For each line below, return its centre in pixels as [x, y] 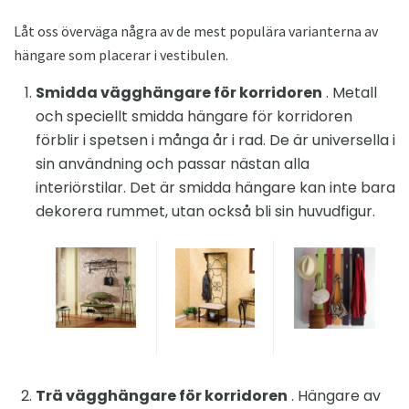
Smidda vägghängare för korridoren [179, 93]
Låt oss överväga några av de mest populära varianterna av [196, 31]
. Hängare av [334, 396]
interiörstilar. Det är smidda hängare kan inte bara [215, 188]
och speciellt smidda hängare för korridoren [194, 117]
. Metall [350, 93]
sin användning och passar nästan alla [173, 164]
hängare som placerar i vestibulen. [121, 55]
